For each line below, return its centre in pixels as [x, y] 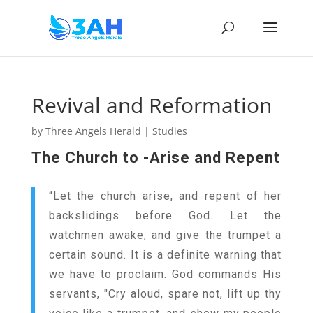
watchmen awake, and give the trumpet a [165, 235]
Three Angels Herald [93, 131]
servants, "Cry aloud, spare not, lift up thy [165, 294]
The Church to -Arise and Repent [155, 158]
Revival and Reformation [151, 105]
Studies [169, 131]
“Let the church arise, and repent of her [165, 196]
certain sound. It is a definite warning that [165, 255]
